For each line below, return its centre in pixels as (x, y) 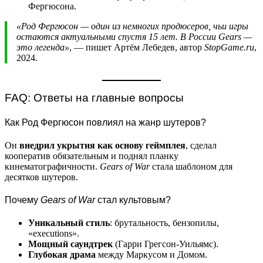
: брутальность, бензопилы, (164, 223)
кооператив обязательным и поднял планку (92, 156)
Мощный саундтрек (70, 244)
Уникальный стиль (69, 223)
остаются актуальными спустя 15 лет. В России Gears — (134, 36)
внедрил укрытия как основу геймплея (102, 145)
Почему (23, 200)
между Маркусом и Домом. (151, 255)
